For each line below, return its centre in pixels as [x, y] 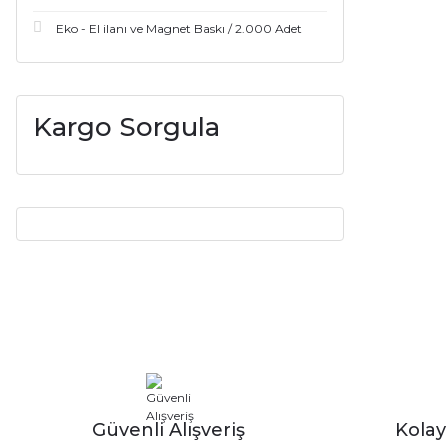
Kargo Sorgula [126, 127]
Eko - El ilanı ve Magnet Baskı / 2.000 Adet [179, 28]
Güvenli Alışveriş [168, 430]
